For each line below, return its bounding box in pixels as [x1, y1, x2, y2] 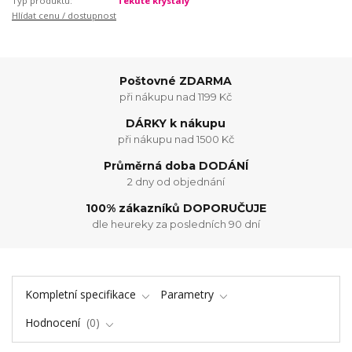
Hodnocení [24, 315, 83, 331]
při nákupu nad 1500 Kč [117, 132, 234, 145]
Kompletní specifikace [24, 286, 136, 302]
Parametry [160, 286, 214, 302]
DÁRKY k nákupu [126, 116, 226, 130]
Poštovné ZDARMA [119, 73, 233, 88]
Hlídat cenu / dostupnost [12, 9, 116, 22]
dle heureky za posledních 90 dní [91, 217, 260, 230]
